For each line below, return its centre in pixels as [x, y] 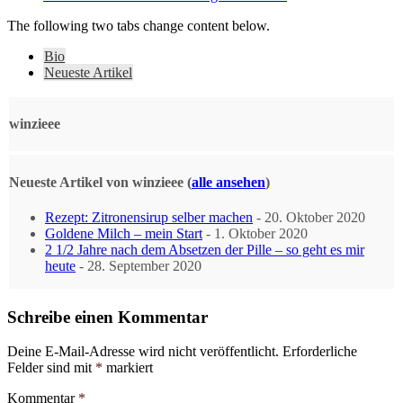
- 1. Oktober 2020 [255, 233]
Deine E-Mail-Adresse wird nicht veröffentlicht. [143, 352]
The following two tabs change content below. [139, 25]
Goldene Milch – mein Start [124, 233]
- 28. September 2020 [139, 265]
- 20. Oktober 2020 [309, 217]
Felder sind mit [51, 368]
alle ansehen [228, 182]
